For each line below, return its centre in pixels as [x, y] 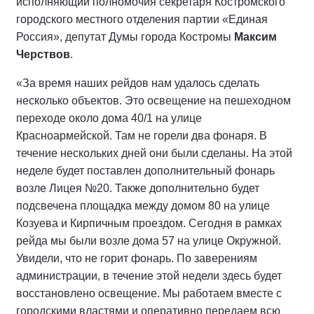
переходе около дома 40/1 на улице [109, 118]
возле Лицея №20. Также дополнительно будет [138, 188]
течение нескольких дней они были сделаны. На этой [154, 153]
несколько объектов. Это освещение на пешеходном [153, 100]
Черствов [43, 54]
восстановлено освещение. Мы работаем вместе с [149, 293]
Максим [255, 36]
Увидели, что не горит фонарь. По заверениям [137, 258]
